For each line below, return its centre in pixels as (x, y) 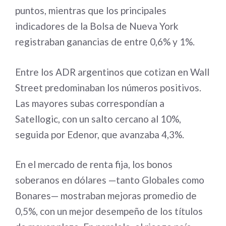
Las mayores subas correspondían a (90, 103)
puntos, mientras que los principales (91, 10)
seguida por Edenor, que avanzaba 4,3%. (100, 134)
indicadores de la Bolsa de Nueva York (97, 26)
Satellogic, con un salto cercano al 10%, (98, 119)
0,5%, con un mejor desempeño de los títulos (109, 211)
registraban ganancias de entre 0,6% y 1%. (105, 42)
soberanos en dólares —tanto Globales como (110, 180)
